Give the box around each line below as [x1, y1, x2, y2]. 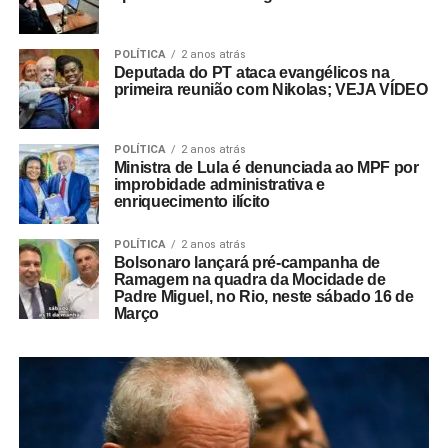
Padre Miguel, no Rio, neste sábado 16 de [113, 287, 414, 305]
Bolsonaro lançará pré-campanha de [113, 253, 381, 271]
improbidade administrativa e [113, 175, 325, 193]
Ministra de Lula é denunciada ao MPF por [113, 158, 419, 176]
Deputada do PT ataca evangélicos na [113, 63, 390, 81]
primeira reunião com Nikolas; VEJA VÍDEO [113, 80, 428, 98]
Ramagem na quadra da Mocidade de [113, 270, 386, 288]
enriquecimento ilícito [113, 192, 270, 210]
